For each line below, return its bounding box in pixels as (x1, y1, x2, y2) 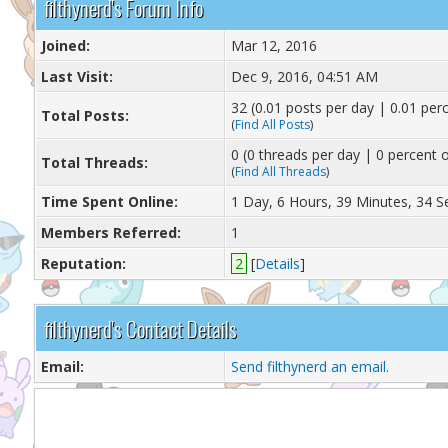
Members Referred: (40, 223, 181, 242)
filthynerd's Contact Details (43, 313, 237, 344)
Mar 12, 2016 (230, 36, 317, 55)
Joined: (40, 36, 90, 55)
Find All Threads (234, 163, 326, 180)
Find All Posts (234, 116, 310, 133)
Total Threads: (40, 153, 148, 172)
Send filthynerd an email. (230, 357, 389, 376)
